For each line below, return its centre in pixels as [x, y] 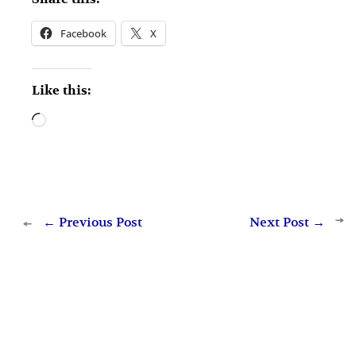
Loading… [78, 123]
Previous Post [99, 223]
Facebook [84, 34]
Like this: [62, 91]
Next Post [281, 223]
